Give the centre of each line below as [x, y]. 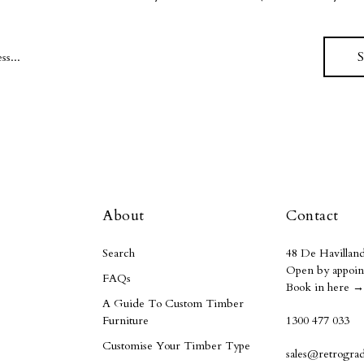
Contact [312, 216]
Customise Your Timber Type [176, 346]
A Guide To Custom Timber [173, 303]
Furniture [126, 321]
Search [119, 253]
